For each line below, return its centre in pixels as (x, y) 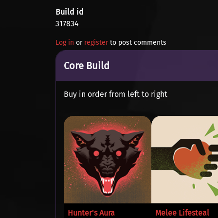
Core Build (87, 66)
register (96, 43)
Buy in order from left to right (116, 94)
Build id (70, 12)
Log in (65, 43)
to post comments (137, 43)
